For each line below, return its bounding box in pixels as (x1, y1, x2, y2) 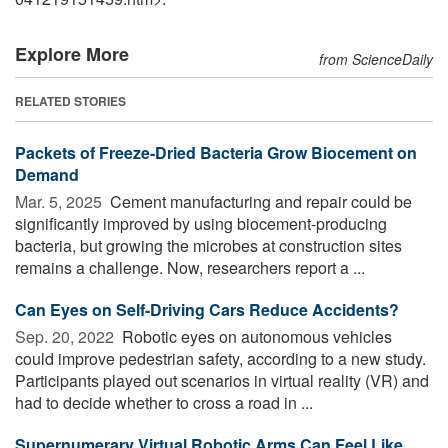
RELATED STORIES (15, 91, 126, 110)
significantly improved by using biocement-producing (15, 211, 387, 235)
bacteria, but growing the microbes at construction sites (15, 233, 402, 257)
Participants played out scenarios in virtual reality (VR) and (15, 368, 429, 392)
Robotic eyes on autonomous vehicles (118, 324, 392, 348)
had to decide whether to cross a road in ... (15, 390, 313, 414)
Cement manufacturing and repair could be (106, 189, 412, 213)
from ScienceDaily (319, 48, 433, 69)
